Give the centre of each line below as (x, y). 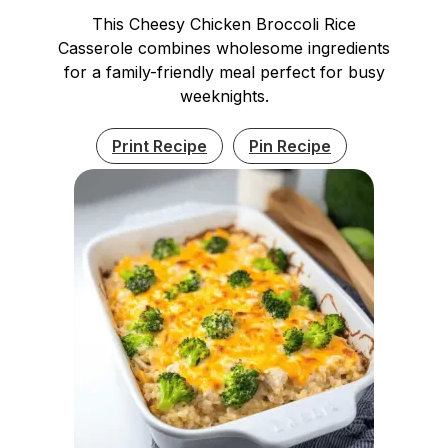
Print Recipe (159, 145)
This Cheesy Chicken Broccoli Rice (224, 23)
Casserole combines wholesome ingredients (224, 47)
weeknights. (224, 95)
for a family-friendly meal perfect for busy (224, 71)
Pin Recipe (290, 145)
